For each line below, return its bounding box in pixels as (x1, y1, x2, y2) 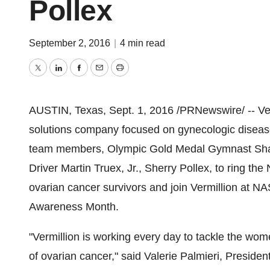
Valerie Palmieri (144, 250, 219, 262)
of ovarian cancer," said (29, 250, 144, 262)
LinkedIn (57, 70, 99, 83)
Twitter (37, 70, 69, 83)
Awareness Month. (29, 201, 119, 213)
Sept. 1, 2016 (109, 104, 174, 116)
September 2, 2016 (29, 38, 113, 48)
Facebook (78, 70, 126, 83)
